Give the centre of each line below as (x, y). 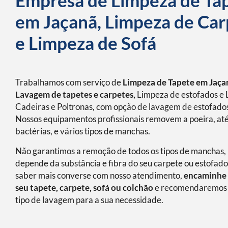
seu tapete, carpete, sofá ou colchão (84, 188)
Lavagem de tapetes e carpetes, (75, 95)
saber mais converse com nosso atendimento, (99, 175)
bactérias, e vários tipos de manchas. (83, 132)
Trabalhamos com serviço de (69, 83)
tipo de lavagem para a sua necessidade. (89, 200)
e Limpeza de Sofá (86, 43)
